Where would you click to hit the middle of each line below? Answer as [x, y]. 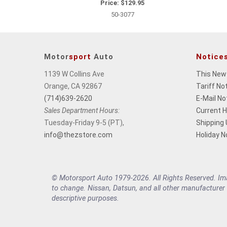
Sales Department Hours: [82, 110]
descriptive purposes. [85, 198]
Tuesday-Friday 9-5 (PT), [84, 122]
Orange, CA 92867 [73, 86]
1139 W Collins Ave [74, 74]
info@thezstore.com [78, 135]
